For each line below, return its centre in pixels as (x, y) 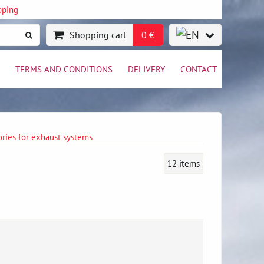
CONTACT (199, 69)
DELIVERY (146, 69)
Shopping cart (98, 35)
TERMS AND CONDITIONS (64, 69)
